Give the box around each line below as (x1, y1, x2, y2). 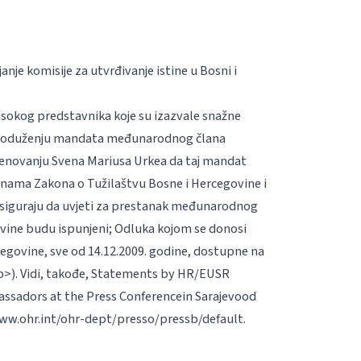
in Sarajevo (181, 286, 242, 305)
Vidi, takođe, (17, 263, 91, 283)
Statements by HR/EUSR (90, 263, 230, 283)
